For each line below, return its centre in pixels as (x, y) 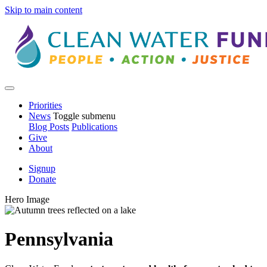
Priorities (45, 105)
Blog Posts (49, 126)
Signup (42, 168)
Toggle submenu (84, 116)
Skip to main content (44, 10)
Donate (42, 179)
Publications (94, 126)
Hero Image (27, 199)
